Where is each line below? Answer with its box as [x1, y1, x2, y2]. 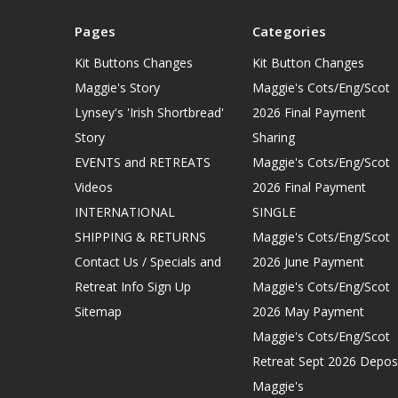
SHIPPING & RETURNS [75, 228, 206, 246]
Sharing [251, 129, 295, 147]
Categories [251, 22, 326, 41]
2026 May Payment [251, 303, 364, 321]
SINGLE [251, 203, 296, 221]
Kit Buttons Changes [75, 54, 193, 72]
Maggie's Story [75, 79, 160, 97]
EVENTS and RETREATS [75, 154, 211, 171]
